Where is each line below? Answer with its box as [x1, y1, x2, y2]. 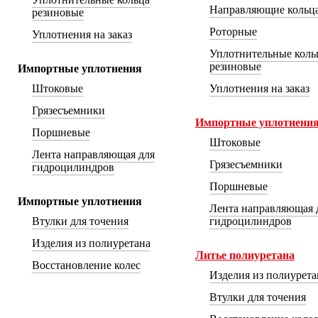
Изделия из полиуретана [32, 237, 150, 249]
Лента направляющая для [32, 148, 155, 160]
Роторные [209, 26, 257, 38]
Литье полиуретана [195, 249, 295, 261]
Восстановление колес [32, 259, 141, 271]
